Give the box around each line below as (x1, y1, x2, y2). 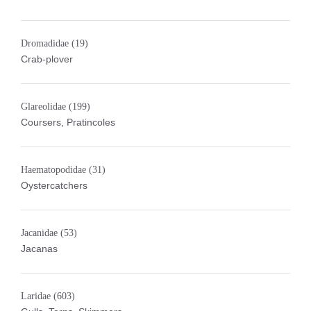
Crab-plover (21, 53, 73, 65)
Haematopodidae (21, 165, 89, 175)
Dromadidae (21, 38, 72, 49)
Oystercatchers (21, 180, 87, 191)
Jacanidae (21, 228, 60, 238)
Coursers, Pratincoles (21, 117, 115, 128)
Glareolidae (21, 101, 69, 112)
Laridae (21, 291, 53, 301)
